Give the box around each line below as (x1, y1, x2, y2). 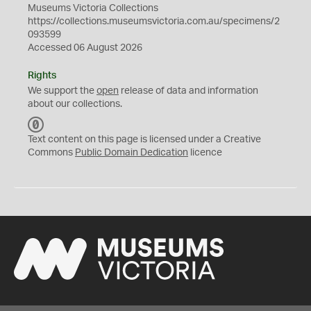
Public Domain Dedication (75, 148, 188, 158)
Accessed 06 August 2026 (28, 43, 142, 53)
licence (188, 148, 222, 158)
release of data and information (119, 86, 258, 96)
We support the (28, 86, 96, 96)
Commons (28, 148, 75, 158)
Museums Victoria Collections (28, 3, 158, 13)
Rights (28, 71, 56, 81)
